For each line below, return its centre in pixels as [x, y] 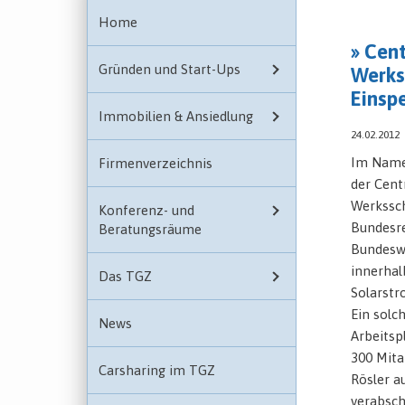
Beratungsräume [150, 230]
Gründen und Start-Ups [170, 70]
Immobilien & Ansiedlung [176, 117]
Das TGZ [125, 277]
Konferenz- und [146, 211]
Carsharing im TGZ [157, 371]
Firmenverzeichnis [155, 164]
